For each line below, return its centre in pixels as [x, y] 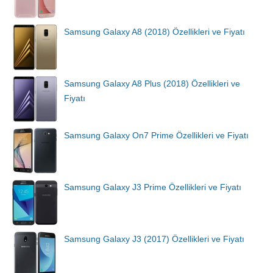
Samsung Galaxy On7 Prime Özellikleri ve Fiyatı [156, 135]
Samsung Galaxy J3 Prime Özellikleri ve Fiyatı [153, 187]
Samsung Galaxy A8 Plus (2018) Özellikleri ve [152, 83]
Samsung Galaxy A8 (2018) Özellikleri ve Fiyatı [154, 32]
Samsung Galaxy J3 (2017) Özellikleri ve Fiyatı [154, 239]
